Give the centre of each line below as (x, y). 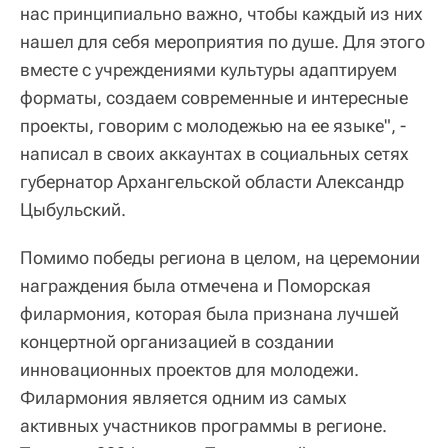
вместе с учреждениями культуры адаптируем (208, 69)
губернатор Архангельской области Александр (212, 181)
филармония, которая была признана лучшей (209, 313)
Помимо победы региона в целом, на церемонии (220, 257)
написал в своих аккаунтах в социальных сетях (214, 153)
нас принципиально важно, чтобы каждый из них (221, 13)
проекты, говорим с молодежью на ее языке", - (213, 125)
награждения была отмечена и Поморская (195, 285)
